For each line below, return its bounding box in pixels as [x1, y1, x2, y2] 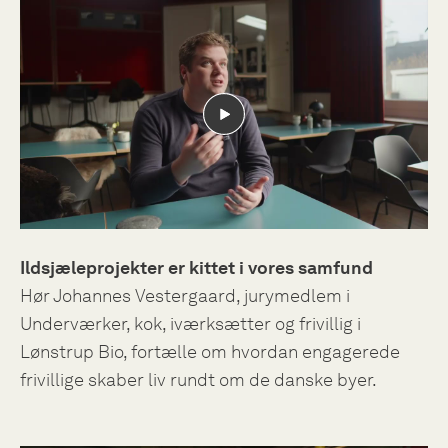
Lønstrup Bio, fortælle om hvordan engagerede [20, 341, 400, 363]
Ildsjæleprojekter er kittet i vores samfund [20, 257, 373, 279]
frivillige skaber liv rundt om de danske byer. [20, 369, 377, 391]
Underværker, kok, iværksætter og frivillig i [20, 313, 361, 335]
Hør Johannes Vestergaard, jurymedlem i [20, 285, 350, 307]
